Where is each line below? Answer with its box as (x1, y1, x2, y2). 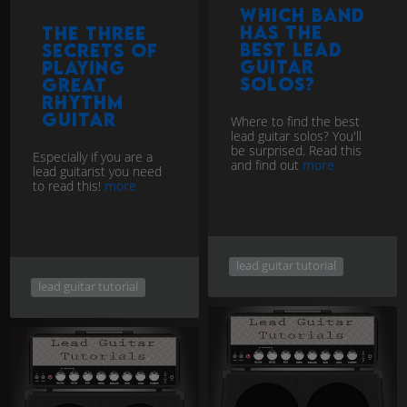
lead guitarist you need (33, 162, 162, 180)
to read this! (33, 176, 104, 194)
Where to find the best (231, 112, 360, 130)
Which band (240, 4, 365, 25)
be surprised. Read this (231, 141, 362, 159)
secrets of (42, 39, 158, 61)
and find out (231, 155, 303, 174)
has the (240, 21, 323, 43)
